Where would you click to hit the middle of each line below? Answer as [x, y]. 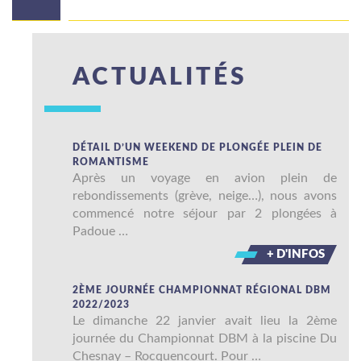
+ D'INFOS [296, 254]
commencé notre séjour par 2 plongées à [205, 214]
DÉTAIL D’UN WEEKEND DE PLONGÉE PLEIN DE [197, 147]
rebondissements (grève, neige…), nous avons [205, 196]
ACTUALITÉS [160, 77]
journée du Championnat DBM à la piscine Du [205, 338]
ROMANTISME [111, 162]
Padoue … [100, 231]
